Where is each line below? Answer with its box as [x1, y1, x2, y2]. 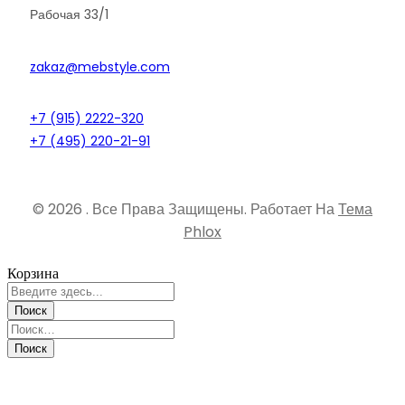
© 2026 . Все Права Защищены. [33, 199, 247, 221]
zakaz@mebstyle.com [30, 57, 170, 76]
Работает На [247, 199, 338, 221]
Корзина [7, 266, 59, 282]
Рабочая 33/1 [30, 5, 108, 24]
